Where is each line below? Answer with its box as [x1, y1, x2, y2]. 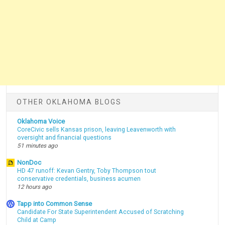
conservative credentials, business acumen [17, 175, 141, 183]
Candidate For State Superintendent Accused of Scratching [17, 208, 184, 215]
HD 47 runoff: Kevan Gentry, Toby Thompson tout [17, 167, 157, 175]
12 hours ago [17, 183, 52, 191]
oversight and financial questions [17, 134, 112, 142]
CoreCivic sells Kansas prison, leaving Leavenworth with [17, 126, 176, 134]
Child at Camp [17, 216, 57, 223]
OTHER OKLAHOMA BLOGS [17, 97, 122, 106]
